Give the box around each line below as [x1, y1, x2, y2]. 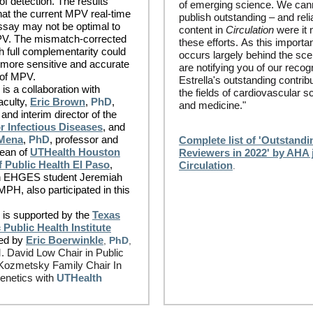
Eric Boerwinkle [26, 234, 103, 246]
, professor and [50, 133, 118, 145]
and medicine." [179, 99, 246, 111]
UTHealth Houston [30, 146, 120, 158]
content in [179, 24, 226, 36]
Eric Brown [30, 96, 85, 108]
